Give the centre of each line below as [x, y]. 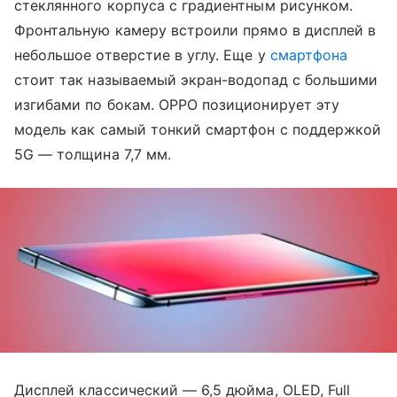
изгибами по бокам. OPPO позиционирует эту [177, 105]
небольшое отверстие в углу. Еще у [142, 55]
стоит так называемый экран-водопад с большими [196, 80]
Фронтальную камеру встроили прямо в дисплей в [195, 30]
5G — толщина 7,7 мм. [93, 154]
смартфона [309, 55]
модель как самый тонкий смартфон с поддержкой [198, 129]
